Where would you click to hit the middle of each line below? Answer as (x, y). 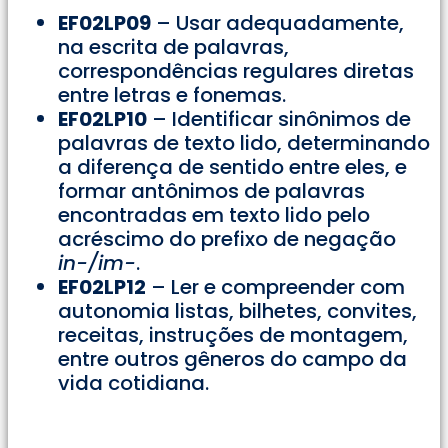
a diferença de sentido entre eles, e (232, 167)
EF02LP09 (104, 23)
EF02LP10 (102, 119)
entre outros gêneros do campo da (232, 359)
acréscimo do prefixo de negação (227, 239)
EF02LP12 (102, 287)
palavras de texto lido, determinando (244, 143)
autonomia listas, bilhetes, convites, (237, 311)
